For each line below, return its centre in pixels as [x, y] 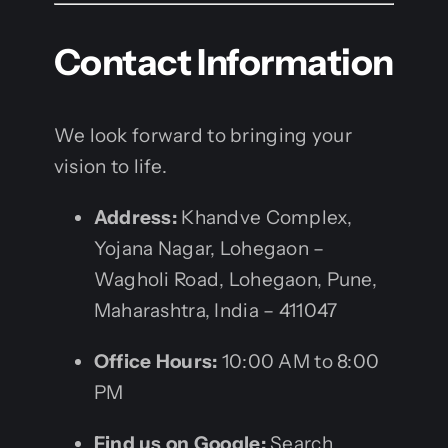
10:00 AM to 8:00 [298, 361]
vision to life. [110, 166]
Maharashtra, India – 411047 [215, 310]
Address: [135, 217]
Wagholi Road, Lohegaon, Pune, [235, 279]
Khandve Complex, [264, 217]
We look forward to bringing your [202, 135]
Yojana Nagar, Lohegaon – [209, 248]
